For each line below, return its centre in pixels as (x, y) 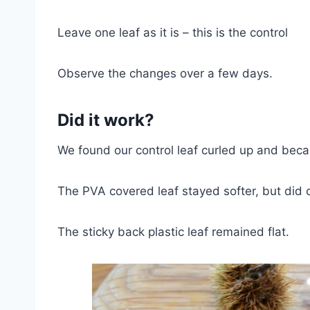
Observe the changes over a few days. (165, 73)
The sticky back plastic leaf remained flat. (173, 232)
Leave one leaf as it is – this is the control (173, 33)
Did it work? (106, 120)
